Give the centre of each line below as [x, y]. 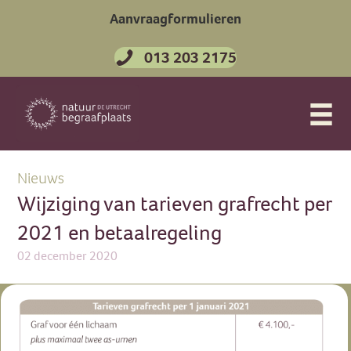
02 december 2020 [67, 256]
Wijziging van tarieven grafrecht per [174, 204]
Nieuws [41, 178]
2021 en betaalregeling [119, 233]
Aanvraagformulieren [175, 19]
